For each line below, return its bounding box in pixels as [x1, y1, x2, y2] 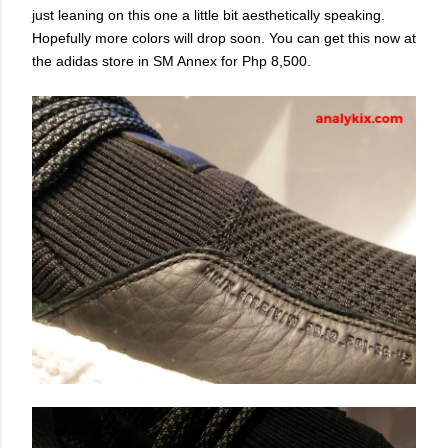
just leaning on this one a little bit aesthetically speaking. [32, 6, 385, 23]
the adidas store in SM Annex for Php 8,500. [32, 52, 311, 69]
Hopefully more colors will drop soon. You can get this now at [32, 29, 416, 46]
